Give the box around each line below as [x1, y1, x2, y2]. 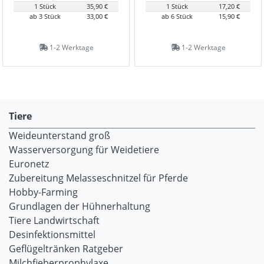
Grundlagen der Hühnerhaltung [9, 200, 150, 213]
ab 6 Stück [161, 12, 193, 21]
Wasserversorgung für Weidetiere [9, 143, 159, 156]
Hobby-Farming [9, 186, 78, 199]
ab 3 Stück [29, 12, 61, 21]
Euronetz [9, 157, 49, 170]
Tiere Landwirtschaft [9, 214, 100, 227]
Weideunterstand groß [9, 129, 110, 142]
